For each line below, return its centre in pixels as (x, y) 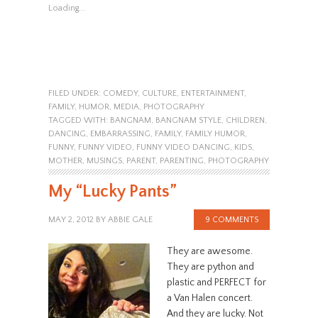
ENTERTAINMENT (212, 93)
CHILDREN (245, 120)
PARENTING (181, 160)
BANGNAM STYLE (188, 120)
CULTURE (159, 93)
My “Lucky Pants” (112, 191)
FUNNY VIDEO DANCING (183, 147)
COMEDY (120, 93)
